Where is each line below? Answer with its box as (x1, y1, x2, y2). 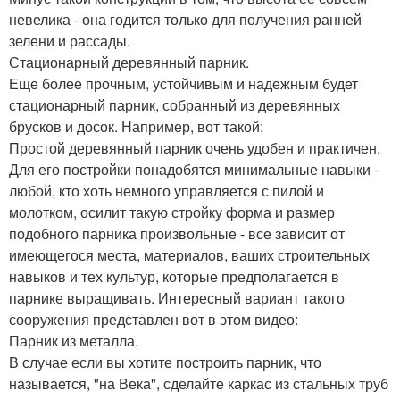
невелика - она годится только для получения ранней (9, 8, 362, 29)
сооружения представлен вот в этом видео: (9, 308, 298, 329)
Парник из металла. (9, 329, 138, 351)
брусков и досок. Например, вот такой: (9, 115, 263, 137)
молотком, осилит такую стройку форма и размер (9, 201, 335, 222)
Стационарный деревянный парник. (9, 51, 249, 72)
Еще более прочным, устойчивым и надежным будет (9, 72, 358, 94)
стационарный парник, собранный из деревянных (9, 94, 340, 115)
